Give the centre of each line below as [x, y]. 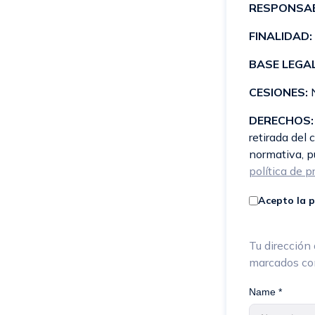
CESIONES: [278, 92]
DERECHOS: [281, 120]
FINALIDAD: [281, 36]
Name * [265, 291]
